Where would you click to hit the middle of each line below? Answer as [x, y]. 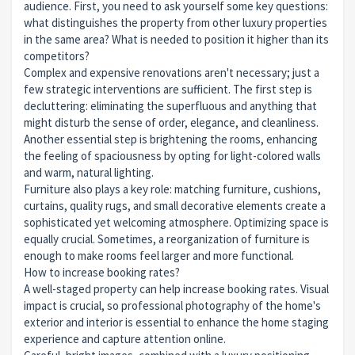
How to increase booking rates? [102, 272]
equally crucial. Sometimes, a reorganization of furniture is [167, 239]
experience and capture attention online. [125, 338]
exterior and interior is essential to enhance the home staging [176, 322]
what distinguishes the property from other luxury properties [176, 22]
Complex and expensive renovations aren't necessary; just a [172, 72]
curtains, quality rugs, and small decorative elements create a [175, 205]
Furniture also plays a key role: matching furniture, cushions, [172, 189]
